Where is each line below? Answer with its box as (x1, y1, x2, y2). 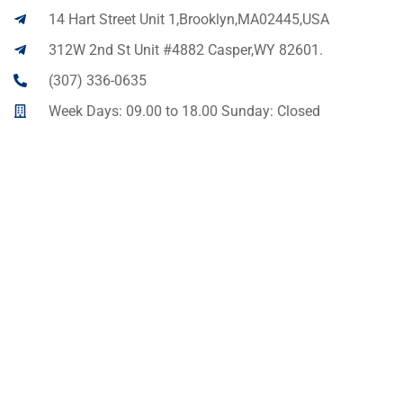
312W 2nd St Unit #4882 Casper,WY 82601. (48, 40, 323, 58)
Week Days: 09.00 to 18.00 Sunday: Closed (48, 102, 320, 120)
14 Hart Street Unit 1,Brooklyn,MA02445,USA (48, 10, 329, 28)
